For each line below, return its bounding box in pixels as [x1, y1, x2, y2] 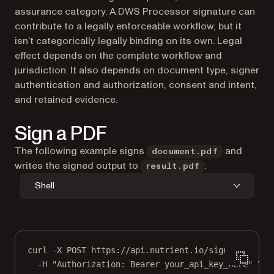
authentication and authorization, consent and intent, [15, 78, 257, 92]
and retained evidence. [15, 92, 117, 106]
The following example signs [15, 144, 147, 158]
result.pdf [146, 161, 200, 171]
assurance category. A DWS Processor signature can [15, 4, 255, 18]
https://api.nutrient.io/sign [91, 245, 228, 256]
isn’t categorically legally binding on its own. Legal [15, 34, 242, 48]
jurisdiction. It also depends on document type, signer [15, 63, 259, 77]
